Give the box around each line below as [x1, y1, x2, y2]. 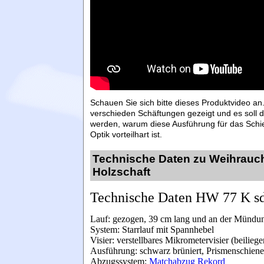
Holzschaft [93, 166, 150, 179]
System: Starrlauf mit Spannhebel [90, 225, 216, 235]
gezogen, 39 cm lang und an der [113, 214, 234, 225]
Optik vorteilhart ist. [90, 129, 162, 139]
